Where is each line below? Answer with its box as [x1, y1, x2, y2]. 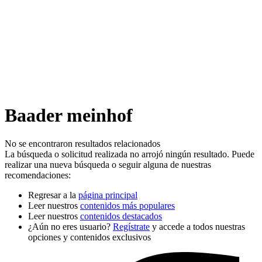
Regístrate [113, 222, 150, 232]
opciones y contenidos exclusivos [28, 232, 151, 243]
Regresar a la [28, 190, 78, 201]
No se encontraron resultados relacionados [5, 139, 160, 149]
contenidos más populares [80, 201, 175, 211]
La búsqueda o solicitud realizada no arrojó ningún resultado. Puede [5, 149, 254, 160]
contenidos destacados [80, 211, 162, 222]
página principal [78, 190, 137, 201]
